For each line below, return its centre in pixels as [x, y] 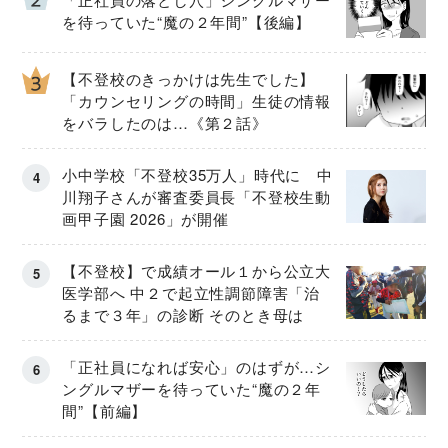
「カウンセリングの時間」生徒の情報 [196, 100]
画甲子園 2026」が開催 [145, 218]
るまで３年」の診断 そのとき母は [183, 314]
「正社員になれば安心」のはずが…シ [196, 366]
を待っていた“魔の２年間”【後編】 [186, 21]
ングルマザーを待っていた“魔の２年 [191, 388]
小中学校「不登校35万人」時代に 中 [197, 174]
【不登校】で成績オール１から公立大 [196, 270]
